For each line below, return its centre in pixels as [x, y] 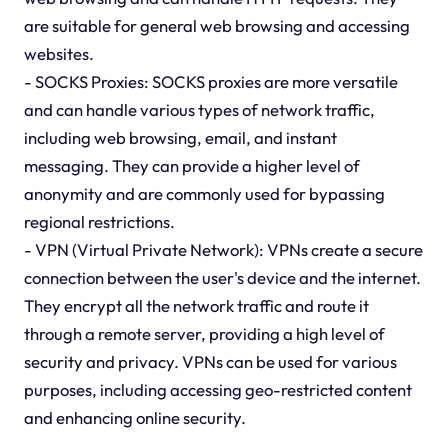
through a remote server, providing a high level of [204, 333]
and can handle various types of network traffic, [199, 109]
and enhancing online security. [134, 417]
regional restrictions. [99, 221]
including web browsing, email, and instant [180, 137]
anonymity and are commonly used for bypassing [204, 193]
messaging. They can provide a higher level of [191, 165]
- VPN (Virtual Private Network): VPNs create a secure [223, 249]
